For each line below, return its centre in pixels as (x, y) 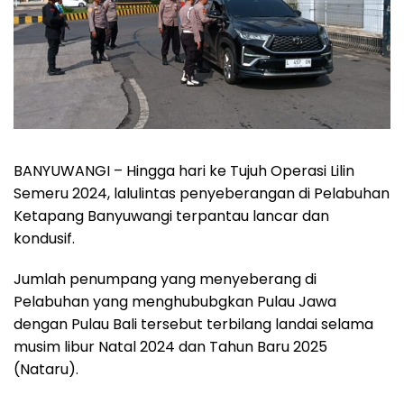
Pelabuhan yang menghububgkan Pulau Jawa (175, 302)
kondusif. (44, 239)
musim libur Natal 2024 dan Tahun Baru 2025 (170, 347)
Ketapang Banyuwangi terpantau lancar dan (171, 216)
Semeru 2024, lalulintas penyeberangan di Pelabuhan (202, 194)
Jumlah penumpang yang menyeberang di (165, 280)
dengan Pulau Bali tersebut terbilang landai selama (193, 325)
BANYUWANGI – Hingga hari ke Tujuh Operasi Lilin (184, 171)
